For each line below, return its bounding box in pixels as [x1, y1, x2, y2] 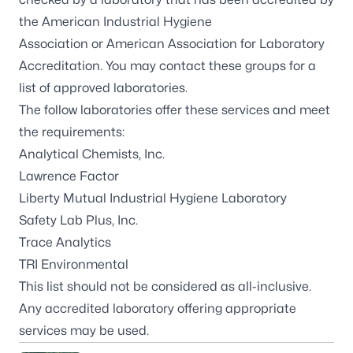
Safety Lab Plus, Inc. [19, 213, 138, 228]
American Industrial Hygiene [42, 14, 212, 29]
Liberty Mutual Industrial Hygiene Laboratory [19, 191, 287, 206]
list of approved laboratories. [19, 80, 191, 95]
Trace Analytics [19, 235, 111, 250]
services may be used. [19, 323, 149, 338]
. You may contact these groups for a [100, 58, 316, 73]
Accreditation [19, 58, 100, 73]
